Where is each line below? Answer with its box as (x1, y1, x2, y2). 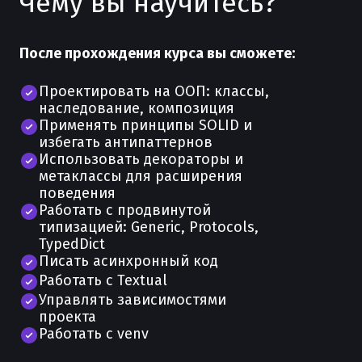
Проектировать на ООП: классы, (39, 82, 269, 100)
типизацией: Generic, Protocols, (39, 218, 259, 236)
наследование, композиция (39, 99, 234, 117)
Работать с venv (39, 325, 149, 343)
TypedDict (39, 235, 105, 253)
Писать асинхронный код (39, 252, 218, 270)
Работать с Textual (39, 271, 167, 289)
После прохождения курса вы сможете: (19, 44, 295, 62)
